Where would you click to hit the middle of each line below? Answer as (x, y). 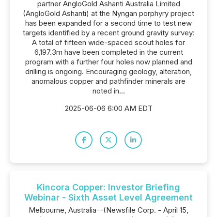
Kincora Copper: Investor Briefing (108, 187)
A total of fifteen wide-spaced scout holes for (108, 42)
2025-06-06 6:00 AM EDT (108, 108)
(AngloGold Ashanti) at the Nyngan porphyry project (108, 13)
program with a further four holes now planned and (108, 62)
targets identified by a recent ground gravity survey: (108, 33)
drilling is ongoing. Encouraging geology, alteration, (108, 71)
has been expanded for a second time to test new (108, 23)
